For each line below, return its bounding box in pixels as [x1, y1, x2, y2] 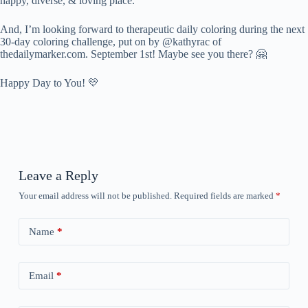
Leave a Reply [18, 168, 98, 184]
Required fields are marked [173, 190, 276, 201]
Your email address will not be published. [18, 190, 172, 201]
